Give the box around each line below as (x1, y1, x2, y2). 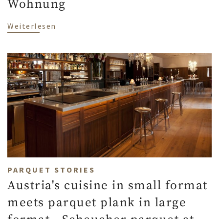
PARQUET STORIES (7, 165, 95, 175)
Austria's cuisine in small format (7, 178, 208, 194)
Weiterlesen (7, 21, 56, 31)
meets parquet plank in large (7, 195, 186, 211)
